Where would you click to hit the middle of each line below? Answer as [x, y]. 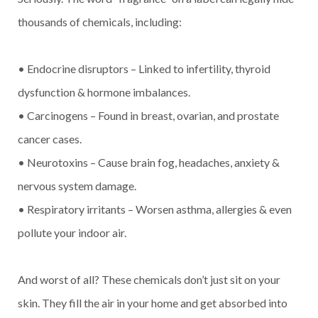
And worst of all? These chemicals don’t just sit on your [149, 279]
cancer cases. [50, 139]
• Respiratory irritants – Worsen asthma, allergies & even [155, 209]
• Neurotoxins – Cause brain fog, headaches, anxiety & [149, 162]
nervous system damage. [77, 186]
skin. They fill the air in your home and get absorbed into [153, 303]
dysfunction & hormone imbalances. [104, 92]
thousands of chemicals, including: [100, 22]
